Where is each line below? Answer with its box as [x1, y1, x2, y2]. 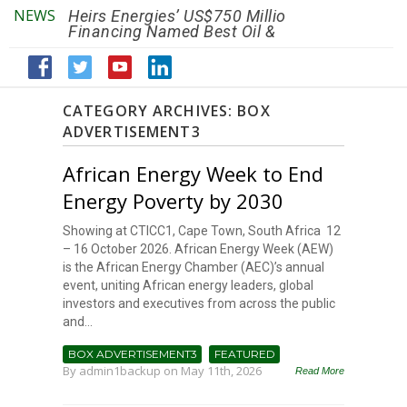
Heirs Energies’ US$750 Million [68, 6, 295, 26]
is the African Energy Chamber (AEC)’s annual [63, 260, 324, 275]
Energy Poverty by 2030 [63, 187, 283, 215]
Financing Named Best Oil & [68, 22, 275, 42]
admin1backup [79, 362, 161, 380]
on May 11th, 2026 [161, 362, 262, 380]
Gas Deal [68, 37, 134, 57]
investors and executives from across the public [63, 296, 335, 312]
